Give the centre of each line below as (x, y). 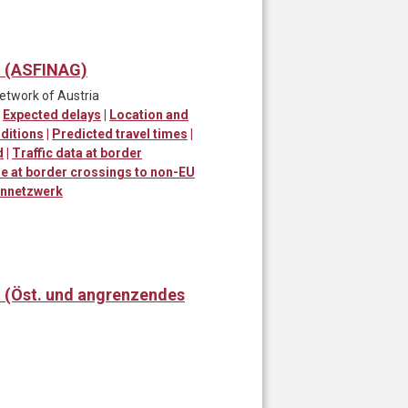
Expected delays (52, 114)
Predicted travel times (120, 133)
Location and (149, 114)
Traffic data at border (77, 153)
